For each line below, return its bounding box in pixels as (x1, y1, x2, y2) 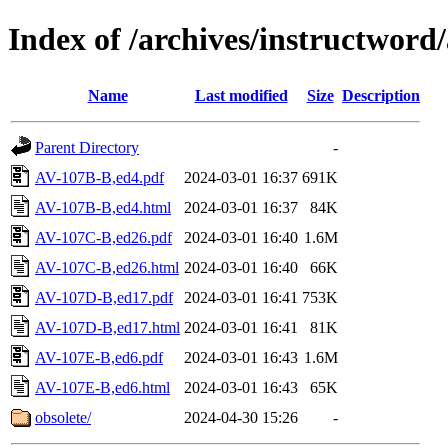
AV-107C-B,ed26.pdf (35, 228, 172, 246)
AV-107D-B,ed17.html (35, 318, 180, 336)
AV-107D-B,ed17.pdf (35, 288, 173, 306)
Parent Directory (35, 138, 139, 156)
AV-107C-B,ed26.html (35, 258, 179, 276)
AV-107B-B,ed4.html (35, 198, 171, 216)
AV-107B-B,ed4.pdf (35, 168, 164, 186)
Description (342, 86, 420, 104)
